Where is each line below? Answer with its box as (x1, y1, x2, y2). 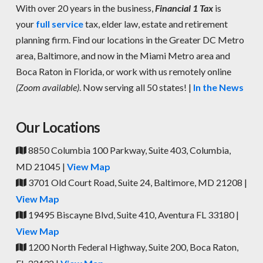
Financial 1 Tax (154, 2, 213, 14)
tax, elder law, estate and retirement (83, 18, 228, 30)
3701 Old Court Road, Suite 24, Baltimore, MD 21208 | (26, 176, 247, 188)
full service (35, 18, 83, 30)
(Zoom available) (15, 82, 79, 93)
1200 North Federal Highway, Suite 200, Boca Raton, (26, 241, 238, 252)
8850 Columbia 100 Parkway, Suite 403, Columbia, (26, 144, 231, 156)
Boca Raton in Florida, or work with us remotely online (15, 66, 231, 77)
